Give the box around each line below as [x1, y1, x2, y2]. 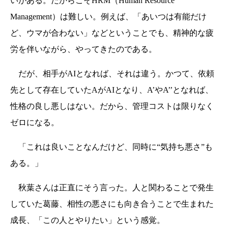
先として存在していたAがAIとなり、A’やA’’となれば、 [10, 85, 213, 95]
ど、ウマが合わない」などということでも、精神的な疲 [10, 28, 214, 38]
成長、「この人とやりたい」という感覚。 [10, 216, 165, 225]
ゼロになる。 [10, 118, 59, 127]
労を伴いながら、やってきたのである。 [10, 45, 157, 54]
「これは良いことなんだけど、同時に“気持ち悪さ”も [10, 142, 213, 152]
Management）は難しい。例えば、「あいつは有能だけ [10, 12, 207, 21]
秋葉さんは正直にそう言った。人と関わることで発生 [10, 183, 214, 192]
